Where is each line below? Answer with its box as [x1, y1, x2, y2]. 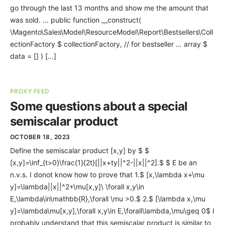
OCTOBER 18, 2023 [10, 133, 70, 141]
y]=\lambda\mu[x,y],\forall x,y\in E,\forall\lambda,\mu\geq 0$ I [10, 206, 214, 215]
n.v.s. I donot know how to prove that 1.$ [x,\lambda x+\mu [10, 170, 204, 179]
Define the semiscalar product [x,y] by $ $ [10, 146, 149, 155]
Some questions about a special [10, 99, 188, 114]
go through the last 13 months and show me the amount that [10, 4, 208, 12]
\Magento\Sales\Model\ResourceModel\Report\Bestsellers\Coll [10, 28, 213, 36]
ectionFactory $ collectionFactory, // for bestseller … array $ [10, 40, 207, 48]
